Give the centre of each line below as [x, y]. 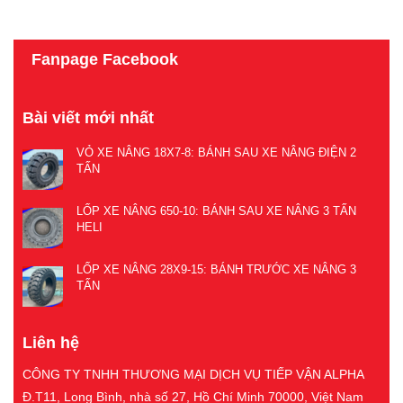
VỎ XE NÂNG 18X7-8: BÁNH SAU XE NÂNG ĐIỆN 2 [216, 152]
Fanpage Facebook [105, 59]
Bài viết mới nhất [88, 117]
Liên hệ [51, 342]
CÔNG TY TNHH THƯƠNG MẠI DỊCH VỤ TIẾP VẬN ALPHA [193, 374]
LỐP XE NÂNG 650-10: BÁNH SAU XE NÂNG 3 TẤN [216, 210]
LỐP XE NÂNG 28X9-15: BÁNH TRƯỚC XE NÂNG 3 [216, 269]
